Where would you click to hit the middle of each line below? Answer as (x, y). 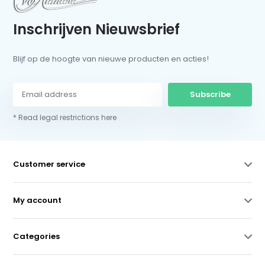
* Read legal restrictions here (65, 118)
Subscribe (210, 95)
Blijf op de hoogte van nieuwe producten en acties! (111, 59)
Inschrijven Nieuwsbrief (97, 30)
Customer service (49, 164)
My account (38, 201)
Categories (37, 237)
